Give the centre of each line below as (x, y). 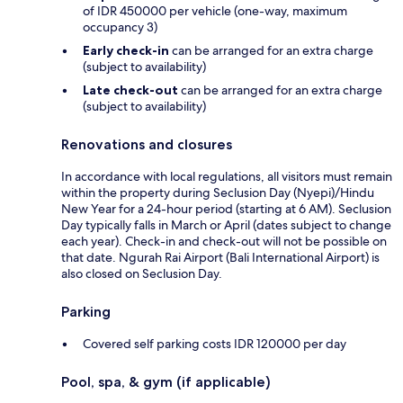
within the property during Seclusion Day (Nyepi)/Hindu (218, 192)
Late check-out (130, 90)
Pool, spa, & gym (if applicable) (166, 381)
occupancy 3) (120, 27)
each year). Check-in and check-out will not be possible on (224, 241)
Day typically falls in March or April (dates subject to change (226, 224)
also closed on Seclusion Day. (142, 273)
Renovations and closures (147, 144)
